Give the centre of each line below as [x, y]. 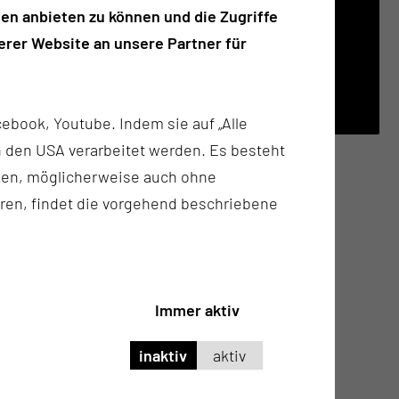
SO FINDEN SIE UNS [155, 60]
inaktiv [163, 355]
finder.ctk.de [139, 103]
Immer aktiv [197, 309]
